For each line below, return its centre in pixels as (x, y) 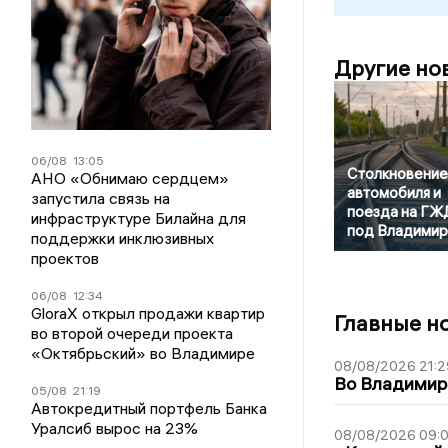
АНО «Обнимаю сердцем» (130, 177)
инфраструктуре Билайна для (139, 217)
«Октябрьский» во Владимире (143, 352)
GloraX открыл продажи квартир (148, 312)
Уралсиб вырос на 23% (115, 427)
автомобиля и (393, 193)
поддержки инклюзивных (123, 237)
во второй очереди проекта (132, 332)
